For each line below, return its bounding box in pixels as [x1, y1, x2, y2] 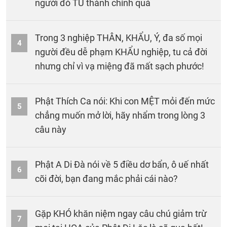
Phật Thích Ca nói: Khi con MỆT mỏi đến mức [35, 96, 215, 107]
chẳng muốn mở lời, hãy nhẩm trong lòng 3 [35, 110, 205, 121]
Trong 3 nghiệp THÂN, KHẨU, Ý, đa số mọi [35, 32, 202, 44]
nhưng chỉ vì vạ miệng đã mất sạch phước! [35, 61, 204, 72]
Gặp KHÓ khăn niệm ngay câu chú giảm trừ [35, 208, 207, 219]
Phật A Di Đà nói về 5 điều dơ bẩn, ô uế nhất [35, 159, 209, 170]
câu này [35, 124, 66, 135]
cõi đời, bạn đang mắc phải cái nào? [35, 173, 178, 184]
